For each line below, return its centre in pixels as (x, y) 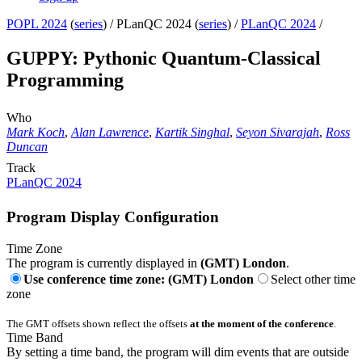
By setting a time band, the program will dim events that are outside (178, 351)
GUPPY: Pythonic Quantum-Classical (164, 59)
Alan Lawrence (110, 133)
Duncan (27, 147)
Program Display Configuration (113, 217)
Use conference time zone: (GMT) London (139, 279)
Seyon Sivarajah (278, 133)
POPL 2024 (37, 24)
